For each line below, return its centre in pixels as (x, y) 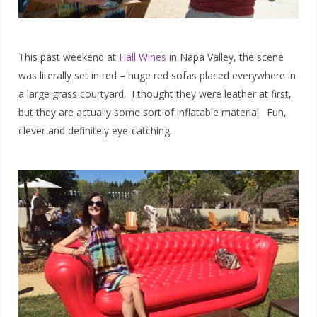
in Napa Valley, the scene (225, 57)
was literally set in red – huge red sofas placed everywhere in (157, 76)
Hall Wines (143, 57)
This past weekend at (69, 57)
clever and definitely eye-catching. (95, 131)
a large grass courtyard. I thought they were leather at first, (155, 94)
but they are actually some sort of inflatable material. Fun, (152, 113)
